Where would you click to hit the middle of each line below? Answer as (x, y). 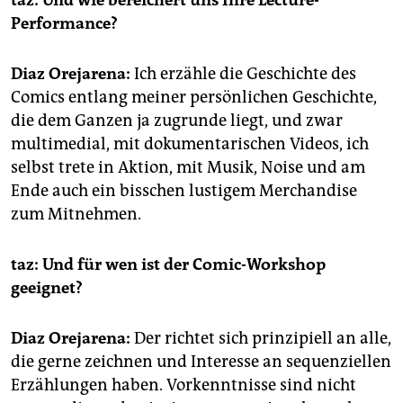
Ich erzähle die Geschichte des (243, 74)
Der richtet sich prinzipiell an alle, (261, 339)
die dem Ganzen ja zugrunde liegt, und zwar (177, 121)
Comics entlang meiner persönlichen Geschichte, (194, 98)
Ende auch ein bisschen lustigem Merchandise (184, 191)
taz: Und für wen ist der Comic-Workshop (168, 265)
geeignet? (47, 288)
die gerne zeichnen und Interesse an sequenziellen (201, 362)
